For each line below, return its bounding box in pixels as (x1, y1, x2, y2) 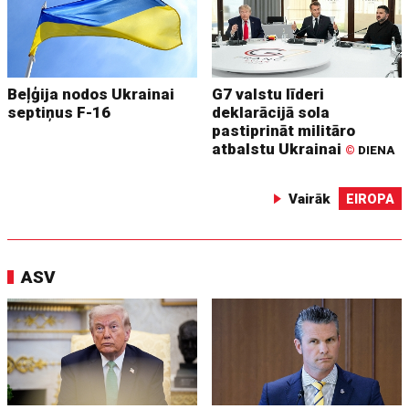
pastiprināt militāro (212, 121, 356, 141)
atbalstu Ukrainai (212, 140, 346, 159)
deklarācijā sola (212, 103, 330, 122)
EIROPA (345, 192, 394, 207)
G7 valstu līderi (212, 85, 325, 104)
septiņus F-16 (7, 103, 111, 122)
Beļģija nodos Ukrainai (7, 85, 175, 104)
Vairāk (288, 191, 330, 208)
